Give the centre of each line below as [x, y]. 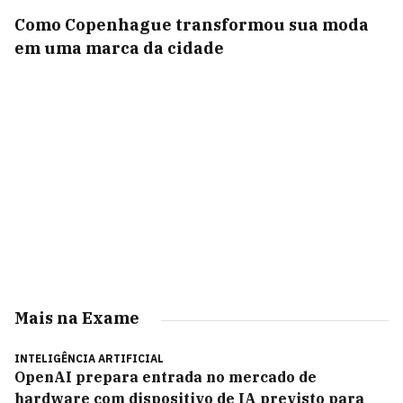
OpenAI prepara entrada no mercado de [166, 377]
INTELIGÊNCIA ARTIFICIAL [89, 358]
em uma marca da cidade [119, 48]
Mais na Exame [77, 318]
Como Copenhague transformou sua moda [192, 25]
